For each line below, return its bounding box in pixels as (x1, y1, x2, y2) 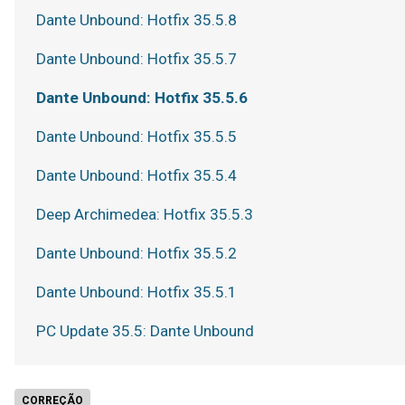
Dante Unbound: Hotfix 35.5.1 (36, 283, 237, 301)
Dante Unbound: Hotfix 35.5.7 (36, 50, 237, 68)
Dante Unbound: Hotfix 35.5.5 (36, 127, 237, 146)
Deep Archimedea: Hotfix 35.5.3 (36, 205, 253, 223)
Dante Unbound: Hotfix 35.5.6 (36, 89, 248, 107)
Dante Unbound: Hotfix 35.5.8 (36, 11, 237, 29)
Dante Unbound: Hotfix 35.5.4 (36, 166, 237, 184)
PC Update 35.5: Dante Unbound (36, 322, 254, 340)
